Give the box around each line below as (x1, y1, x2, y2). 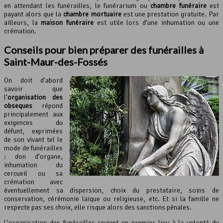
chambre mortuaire (63, 10, 121, 19)
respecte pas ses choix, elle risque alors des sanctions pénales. (4, 203, 192, 212)
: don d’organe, (4, 152, 63, 161)
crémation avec (4, 177, 63, 186)
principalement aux (4, 110, 63, 118)
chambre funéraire (150, 1, 207, 10)
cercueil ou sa (4, 169, 63, 178)
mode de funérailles (4, 143, 63, 152)
